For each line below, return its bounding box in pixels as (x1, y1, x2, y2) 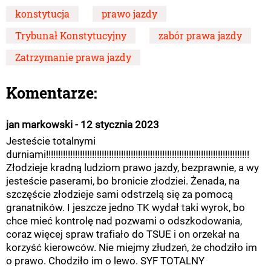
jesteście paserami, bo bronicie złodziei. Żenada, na (6, 175, 240, 188)
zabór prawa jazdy (158, 29, 242, 42)
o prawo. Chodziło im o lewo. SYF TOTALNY (6, 255, 204, 267)
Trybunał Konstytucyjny (15, 29, 126, 42)
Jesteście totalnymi (6, 135, 96, 148)
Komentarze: (6, 83, 97, 103)
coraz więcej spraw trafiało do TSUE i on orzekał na (6, 228, 240, 241)
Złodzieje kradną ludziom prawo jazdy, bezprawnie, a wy (6, 162, 259, 174)
